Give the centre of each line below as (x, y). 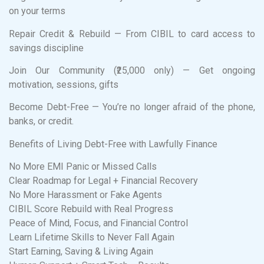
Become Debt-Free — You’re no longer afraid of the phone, (132, 107)
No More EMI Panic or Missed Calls (83, 167)
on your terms (37, 11)
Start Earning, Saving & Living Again (81, 252)
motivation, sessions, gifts (64, 84)
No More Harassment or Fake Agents (85, 195)
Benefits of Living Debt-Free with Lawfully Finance (113, 144)
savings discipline (46, 48)
